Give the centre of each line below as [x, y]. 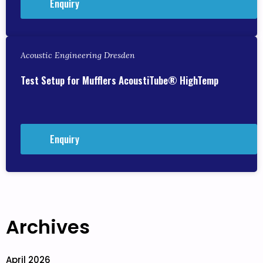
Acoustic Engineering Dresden [78, 55]
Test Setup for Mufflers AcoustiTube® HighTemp [119, 80]
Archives [48, 227]
